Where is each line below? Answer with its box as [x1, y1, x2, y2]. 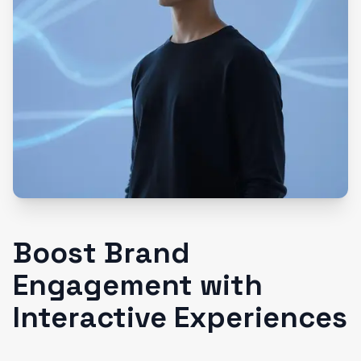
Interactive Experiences [13, 299, 347, 336]
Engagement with [13, 267, 263, 304]
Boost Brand [13, 234, 190, 272]
